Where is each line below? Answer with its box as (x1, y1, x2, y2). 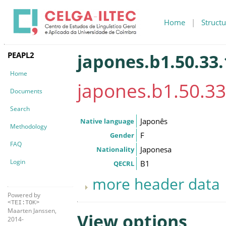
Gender (110, 130, 134, 140)
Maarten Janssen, (8, 206, 56, 215)
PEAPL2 (8, 49, 34, 60)
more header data (92, 173, 220, 194)
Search (10, 104, 30, 113)
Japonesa (140, 144, 172, 154)
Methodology (10, 122, 47, 131)
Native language (80, 116, 134, 126)
